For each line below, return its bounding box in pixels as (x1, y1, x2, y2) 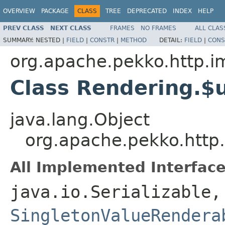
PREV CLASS (3, 24, 44, 32)
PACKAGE (41, 8, 69, 15)
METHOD (121, 36, 147, 44)
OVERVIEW (3, 8, 35, 15)
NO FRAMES (141, 24, 176, 32)
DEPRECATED (127, 8, 167, 15)
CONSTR (90, 36, 115, 44)
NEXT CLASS (50, 24, 91, 32)
